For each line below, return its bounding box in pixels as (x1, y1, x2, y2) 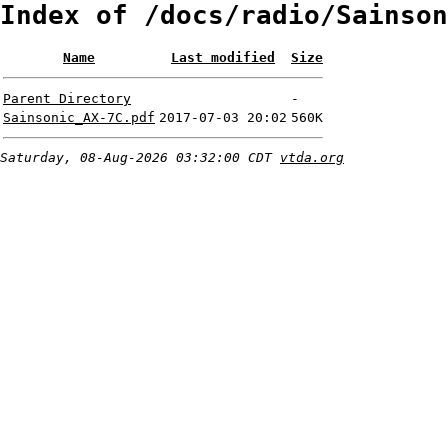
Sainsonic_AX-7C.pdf (3, 110, 155, 126)
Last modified (171, 50, 275, 66)
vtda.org (280, 150, 344, 166)
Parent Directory (3, 91, 131, 107)
